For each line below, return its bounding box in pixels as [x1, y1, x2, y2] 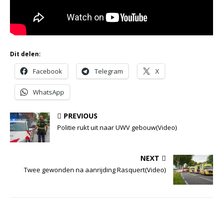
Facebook [33, 67, 62, 76]
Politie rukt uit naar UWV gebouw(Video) [57, 123, 177, 132]
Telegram [95, 67, 123, 76]
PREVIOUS [64, 111, 98, 121]
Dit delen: [10, 50, 41, 59]
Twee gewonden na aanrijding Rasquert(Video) [24, 165, 166, 175]
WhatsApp [33, 88, 64, 97]
